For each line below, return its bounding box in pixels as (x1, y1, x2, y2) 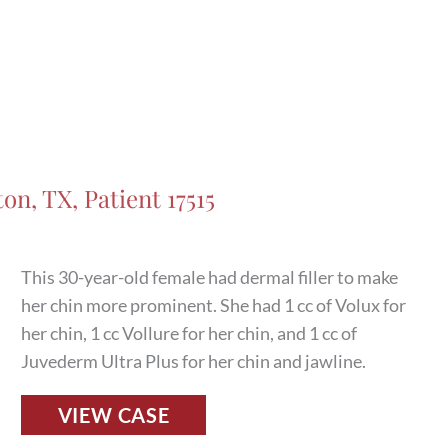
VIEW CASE (57, 403, 170, 428)
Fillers (20, 387, 70, 410)
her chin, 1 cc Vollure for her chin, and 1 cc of (21, 322, 358, 345)
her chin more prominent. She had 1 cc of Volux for (21, 294, 407, 317)
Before (20, 415, 74, 438)
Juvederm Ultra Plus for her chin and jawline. (21, 350, 367, 373)
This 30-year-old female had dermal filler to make (21, 266, 399, 289)
